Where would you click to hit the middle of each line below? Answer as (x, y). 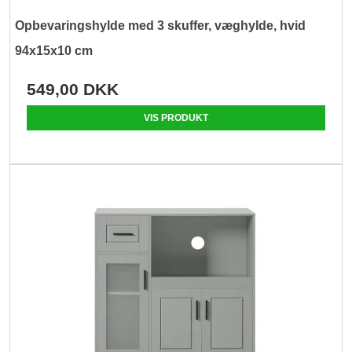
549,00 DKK (73, 90)
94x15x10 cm (54, 51)
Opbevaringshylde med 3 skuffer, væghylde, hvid (161, 26)
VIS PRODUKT (176, 118)
